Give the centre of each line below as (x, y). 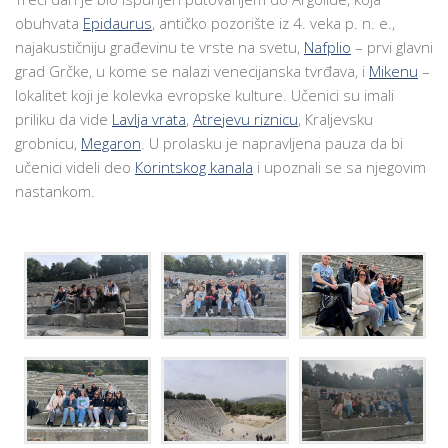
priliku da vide (63, 118)
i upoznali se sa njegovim (339, 166)
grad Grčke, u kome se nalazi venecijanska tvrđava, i (192, 70)
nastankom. (55, 190)
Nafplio (327, 46)
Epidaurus (117, 22)
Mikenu (393, 70)
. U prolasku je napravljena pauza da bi (272, 142)
